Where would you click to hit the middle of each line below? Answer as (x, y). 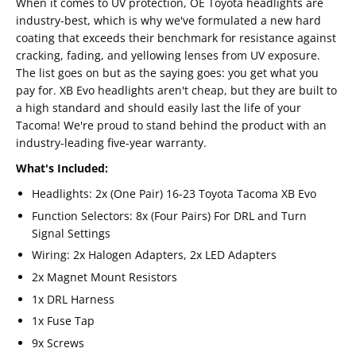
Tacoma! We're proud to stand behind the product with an (171, 126)
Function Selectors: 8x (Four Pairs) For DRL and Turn (169, 215)
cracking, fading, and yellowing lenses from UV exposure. (168, 56)
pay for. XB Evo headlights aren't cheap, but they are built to (176, 91)
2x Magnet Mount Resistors (104, 277)
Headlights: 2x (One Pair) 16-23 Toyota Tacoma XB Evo (174, 194)
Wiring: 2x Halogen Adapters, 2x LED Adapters (154, 255)
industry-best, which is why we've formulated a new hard (168, 21)
